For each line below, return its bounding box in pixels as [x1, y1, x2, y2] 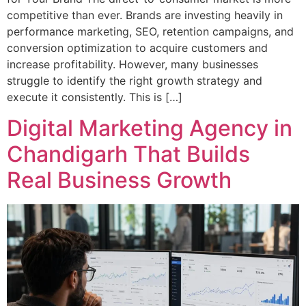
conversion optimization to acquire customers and [7, 41, 268, 55]
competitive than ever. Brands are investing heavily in [7, 8, 283, 23]
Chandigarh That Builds [7, 140, 250, 167]
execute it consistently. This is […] [7, 90, 182, 105]
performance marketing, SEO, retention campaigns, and [7, 25, 294, 39]
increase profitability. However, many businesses [7, 57, 258, 72]
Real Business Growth [7, 166, 232, 193]
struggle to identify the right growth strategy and [7, 74, 262, 88]
